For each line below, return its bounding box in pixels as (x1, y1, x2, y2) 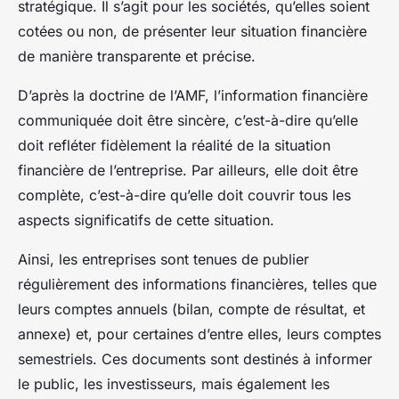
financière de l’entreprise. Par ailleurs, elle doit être (18, 160, 358, 179)
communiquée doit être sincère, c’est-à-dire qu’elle (18, 110, 358, 129)
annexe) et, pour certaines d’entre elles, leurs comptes (18, 324, 381, 343)
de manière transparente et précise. (18, 46, 256, 65)
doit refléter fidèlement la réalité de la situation (18, 135, 330, 154)
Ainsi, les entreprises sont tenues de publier (18, 249, 309, 268)
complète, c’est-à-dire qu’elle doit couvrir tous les (18, 185, 351, 204)
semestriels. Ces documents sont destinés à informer (18, 349, 372, 368)
